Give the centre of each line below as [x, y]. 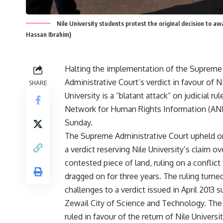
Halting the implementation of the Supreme [143, 68]
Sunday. [79, 122]
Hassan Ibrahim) [49, 34]
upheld [203, 136]
